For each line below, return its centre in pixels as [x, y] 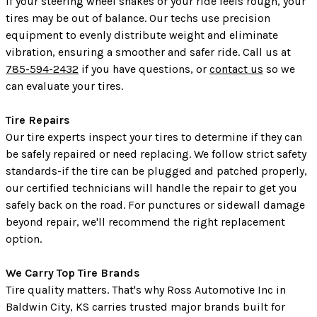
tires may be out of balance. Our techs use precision [138, 18]
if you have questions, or [144, 69]
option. [24, 239]
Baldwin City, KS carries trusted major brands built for [145, 307]
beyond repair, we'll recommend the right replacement [145, 222]
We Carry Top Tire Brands [73, 273]
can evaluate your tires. [64, 86]
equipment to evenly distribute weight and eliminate [142, 35]
